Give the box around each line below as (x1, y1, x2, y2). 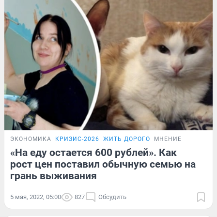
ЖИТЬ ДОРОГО (103, 136, 150, 143)
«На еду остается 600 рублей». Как (10, 147, 177, 159)
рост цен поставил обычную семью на (10, 158, 196, 170)
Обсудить (98, 193, 126, 201)
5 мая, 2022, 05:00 (10, 193, 61, 201)
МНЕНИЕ (154, 136, 182, 143)
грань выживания (10, 170, 97, 182)
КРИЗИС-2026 (55, 136, 99, 143)
